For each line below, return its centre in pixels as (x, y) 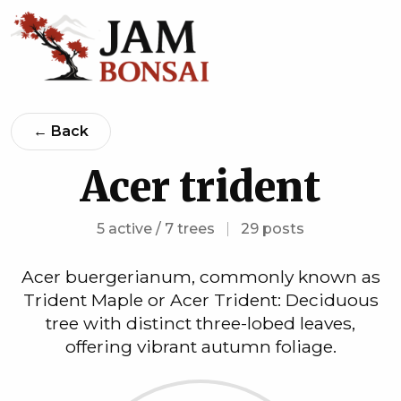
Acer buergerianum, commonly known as (200, 277)
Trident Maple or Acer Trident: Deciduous (200, 300)
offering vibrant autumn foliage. (200, 346)
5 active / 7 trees (156, 229)
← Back (61, 131)
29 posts (273, 229)
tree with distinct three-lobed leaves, (200, 323)
